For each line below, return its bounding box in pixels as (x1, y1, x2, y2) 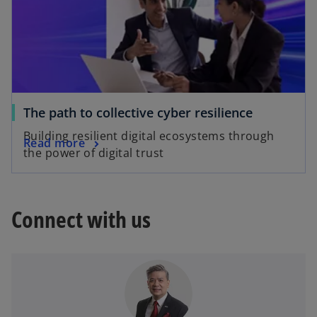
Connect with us (11, 203, 151, 234)
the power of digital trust (23, 144, 164, 161)
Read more (23, 135, 85, 151)
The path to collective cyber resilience (23, 103, 253, 121)
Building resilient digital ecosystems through (23, 127, 275, 144)
